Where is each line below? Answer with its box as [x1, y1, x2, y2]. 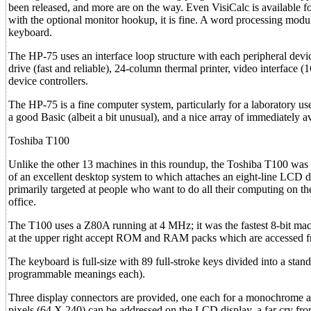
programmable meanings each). [8, 268, 145, 280]
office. [8, 196, 36, 208]
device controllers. [8, 75, 88, 87]
